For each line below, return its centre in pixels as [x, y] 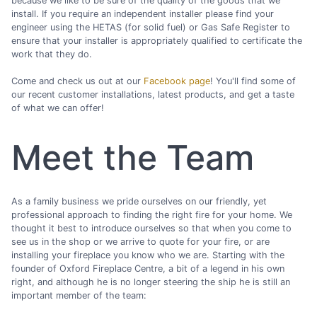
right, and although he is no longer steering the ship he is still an [151, 282]
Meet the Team [133, 158]
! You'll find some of [253, 81]
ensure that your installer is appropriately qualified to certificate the [157, 40]
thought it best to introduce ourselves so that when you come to [151, 229]
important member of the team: [79, 296]
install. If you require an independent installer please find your [143, 13]
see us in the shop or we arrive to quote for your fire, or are [140, 242]
